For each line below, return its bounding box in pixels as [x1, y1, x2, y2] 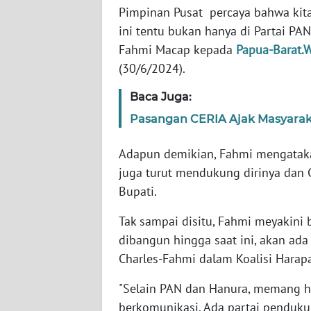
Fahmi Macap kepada [119, 41, 236, 58]
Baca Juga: [130, 90, 192, 103]
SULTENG [28, 231, 66, 244]
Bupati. [119, 183, 157, 199]
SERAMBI [28, 26, 65, 38]
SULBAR [28, 283, 60, 295]
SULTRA [28, 128, 59, 141]
